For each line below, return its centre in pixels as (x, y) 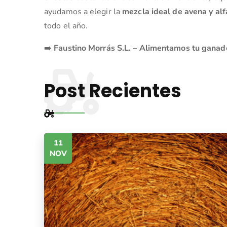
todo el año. (66, 26)
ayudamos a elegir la (83, 11)
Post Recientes (113, 91)
